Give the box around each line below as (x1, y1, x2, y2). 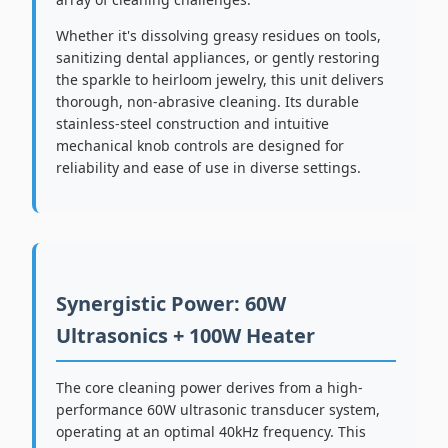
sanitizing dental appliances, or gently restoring (56, 48, 380, 67)
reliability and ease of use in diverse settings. (56, 158, 361, 177)
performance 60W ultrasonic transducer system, (56, 400, 380, 419)
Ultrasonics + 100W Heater (56, 322, 315, 349)
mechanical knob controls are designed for (56, 136, 344, 155)
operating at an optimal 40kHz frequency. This (56, 422, 366, 441)
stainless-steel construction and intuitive (56, 114, 329, 133)
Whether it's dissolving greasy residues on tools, (56, 26, 381, 45)
